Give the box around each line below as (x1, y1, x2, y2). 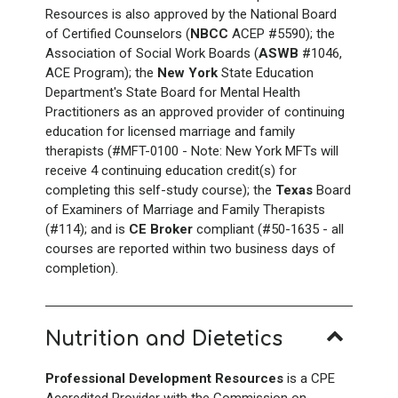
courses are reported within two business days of (45, 240, 336, 257)
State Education (218, 64, 314, 81)
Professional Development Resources (45, 370, 283, 386)
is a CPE (283, 370, 335, 386)
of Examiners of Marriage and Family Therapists (45, 201, 325, 218)
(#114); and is (45, 220, 129, 237)
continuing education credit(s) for (101, 162, 297, 179)
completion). (45, 259, 118, 276)
